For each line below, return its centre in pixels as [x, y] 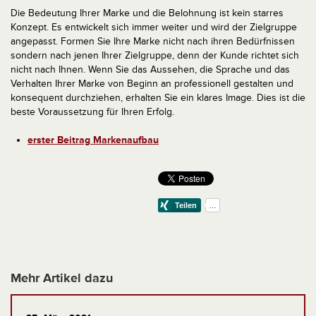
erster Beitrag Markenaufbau [93, 140]
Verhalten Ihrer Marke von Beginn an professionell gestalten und [152, 84]
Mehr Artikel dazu [62, 278]
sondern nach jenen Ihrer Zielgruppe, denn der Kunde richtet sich [155, 55]
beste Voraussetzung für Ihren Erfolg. [92, 112]
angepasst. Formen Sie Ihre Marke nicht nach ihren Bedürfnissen [153, 41]
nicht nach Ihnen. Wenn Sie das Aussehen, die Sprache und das [150, 69]
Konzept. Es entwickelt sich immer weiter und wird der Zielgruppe [154, 27]
